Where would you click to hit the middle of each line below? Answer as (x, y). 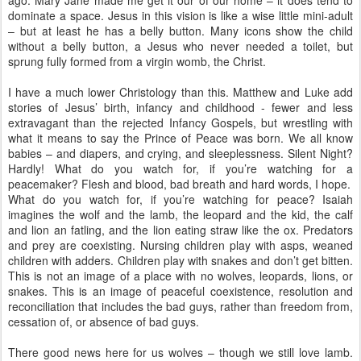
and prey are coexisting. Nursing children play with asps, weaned (180, 245)
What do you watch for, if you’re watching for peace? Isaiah (180, 199)
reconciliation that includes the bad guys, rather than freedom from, (180, 306)
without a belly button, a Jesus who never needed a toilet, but (180, 46)
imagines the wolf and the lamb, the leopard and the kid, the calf (180, 214)
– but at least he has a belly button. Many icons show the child (180, 31)
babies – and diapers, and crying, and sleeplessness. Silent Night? (180, 153)
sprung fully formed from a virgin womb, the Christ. (137, 61)
